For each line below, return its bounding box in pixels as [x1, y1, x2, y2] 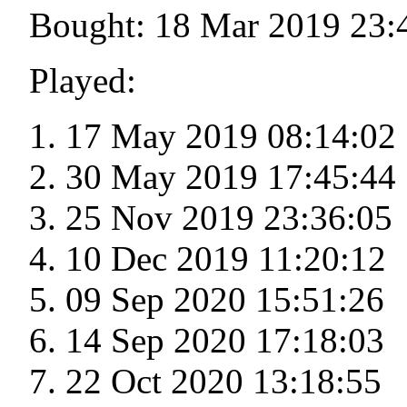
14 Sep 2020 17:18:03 [65, 321, 384, 361]
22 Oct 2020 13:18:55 [65, 362, 382, 402]
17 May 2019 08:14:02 [65, 116, 396, 156]
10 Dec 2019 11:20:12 [65, 239, 386, 279]
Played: [29, 61, 136, 101]
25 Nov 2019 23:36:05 [65, 198, 392, 238]
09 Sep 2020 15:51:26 [65, 280, 384, 320]
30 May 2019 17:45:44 [65, 157, 396, 197]
